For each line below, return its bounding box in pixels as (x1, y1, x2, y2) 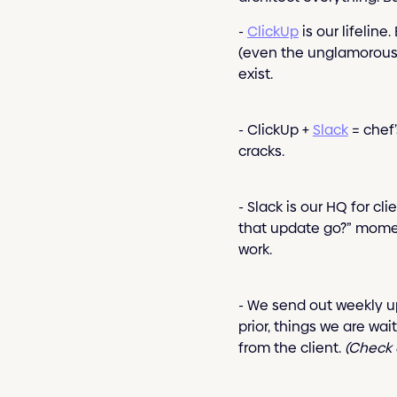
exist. (237, 63, 273, 84)
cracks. (237, 140, 284, 161)
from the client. (237, 337, 345, 358)
